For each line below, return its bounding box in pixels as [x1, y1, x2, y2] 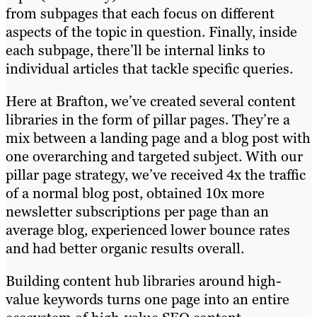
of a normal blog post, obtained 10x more [6, 184, 265, 203]
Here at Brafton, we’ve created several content [6, 92, 296, 111]
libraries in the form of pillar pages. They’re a [6, 110, 290, 129]
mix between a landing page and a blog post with [6, 129, 311, 148]
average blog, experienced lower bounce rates [6, 221, 290, 240]
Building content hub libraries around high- [6, 272, 281, 291]
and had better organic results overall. [6, 239, 244, 258]
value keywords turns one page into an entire [6, 290, 289, 309]
